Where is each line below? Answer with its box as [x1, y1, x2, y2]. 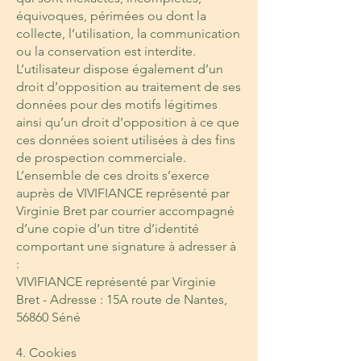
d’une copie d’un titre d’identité [16, 221, 199, 236]
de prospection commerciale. [16, 150, 186, 165]
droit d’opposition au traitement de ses [16, 79, 241, 94]
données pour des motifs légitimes [16, 97, 218, 112]
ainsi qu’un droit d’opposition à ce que [16, 114, 239, 130]
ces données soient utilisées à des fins [16, 132, 235, 147]
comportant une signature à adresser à [16, 239, 236, 254]
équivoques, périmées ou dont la [16, 8, 206, 23]
